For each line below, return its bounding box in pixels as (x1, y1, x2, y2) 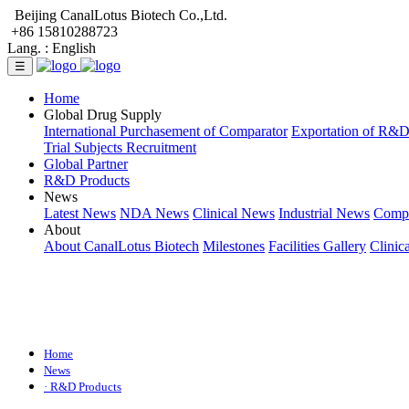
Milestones (203, 238, 265, 254)
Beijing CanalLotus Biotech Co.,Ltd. (7, 7, 227, 23)
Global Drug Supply (44, 107, 162, 122)
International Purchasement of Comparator (44, 123, 288, 139)
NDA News (120, 205, 189, 221)
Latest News (44, 205, 116, 221)
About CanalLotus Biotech (44, 238, 199, 254)
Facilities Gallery (268, 238, 366, 254)
